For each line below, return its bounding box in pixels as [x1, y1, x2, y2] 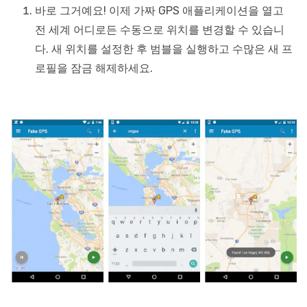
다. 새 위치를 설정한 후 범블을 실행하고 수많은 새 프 [35, 42, 293, 56]
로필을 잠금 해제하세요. [35, 62, 153, 75]
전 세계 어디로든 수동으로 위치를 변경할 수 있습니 [35, 23, 284, 37]
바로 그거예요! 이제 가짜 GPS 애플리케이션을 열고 [35, 4, 284, 18]
